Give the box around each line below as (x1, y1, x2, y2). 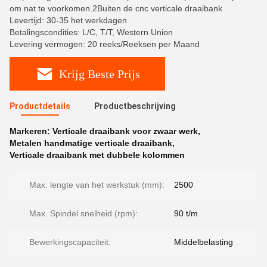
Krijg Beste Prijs (58, 67, 140, 80)
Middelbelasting (174, 237, 233, 247)
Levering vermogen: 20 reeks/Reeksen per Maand (10, 39, 200, 49)
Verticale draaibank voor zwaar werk (52, 126, 198, 136)
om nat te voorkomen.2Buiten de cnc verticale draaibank (10, 4, 222, 13)
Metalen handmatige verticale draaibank (10, 138, 172, 148)
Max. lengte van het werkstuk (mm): (29, 180, 164, 190)
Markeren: (10, 126, 52, 136)
